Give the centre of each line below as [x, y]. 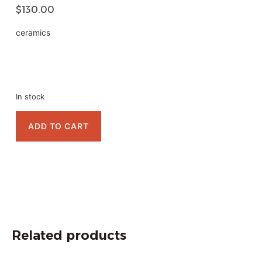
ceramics [33, 33]
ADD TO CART [58, 126]
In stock [30, 96]
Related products [69, 235]
